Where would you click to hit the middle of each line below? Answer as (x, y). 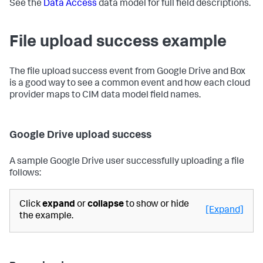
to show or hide (156, 205)
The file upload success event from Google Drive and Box (127, 72)
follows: (25, 174)
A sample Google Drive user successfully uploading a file (127, 162)
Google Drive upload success (80, 136)
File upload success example (118, 43)
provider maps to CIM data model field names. (105, 96)
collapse (106, 205)
